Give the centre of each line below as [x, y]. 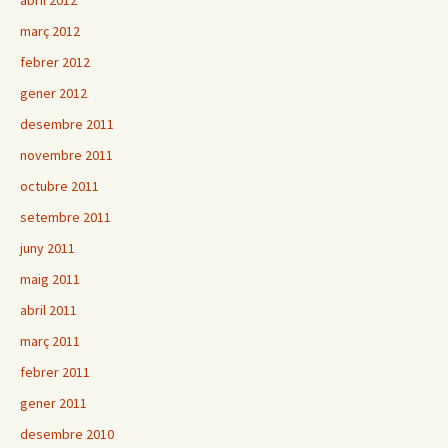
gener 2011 [53, 403]
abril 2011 [48, 310]
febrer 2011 [55, 372]
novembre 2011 [66, 155]
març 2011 [50, 341]
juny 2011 [47, 248]
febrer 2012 [55, 62]
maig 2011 [50, 279]
